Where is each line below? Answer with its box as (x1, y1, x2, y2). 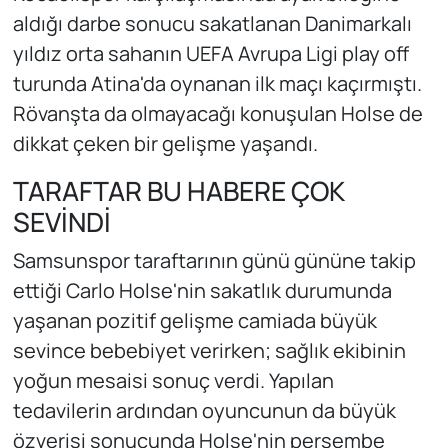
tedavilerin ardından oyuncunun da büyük (12, 397, 396, 425)
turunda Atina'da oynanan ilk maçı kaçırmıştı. (12, 69, 422, 97)
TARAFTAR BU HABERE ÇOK (12, 172, 344, 209)
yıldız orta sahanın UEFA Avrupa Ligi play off (12, 39, 409, 67)
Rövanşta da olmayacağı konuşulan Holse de (12, 99, 423, 127)
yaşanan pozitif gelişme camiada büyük (12, 307, 377, 335)
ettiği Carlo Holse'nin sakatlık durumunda (12, 277, 392, 305)
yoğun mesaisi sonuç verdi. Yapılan (12, 367, 334, 395)
